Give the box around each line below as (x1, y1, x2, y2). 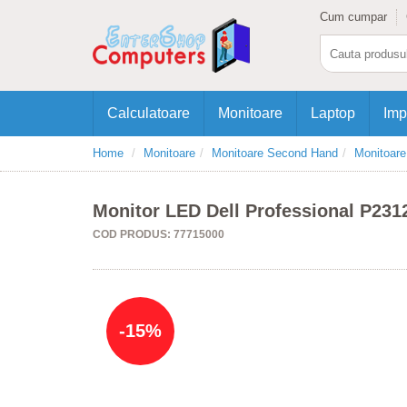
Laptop (311, 105, 355, 121)
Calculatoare (107, 105, 190, 121)
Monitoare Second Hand (212, 146, 338, 160)
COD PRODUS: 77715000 (93, 228, 224, 241)
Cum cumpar (320, 10, 387, 24)
